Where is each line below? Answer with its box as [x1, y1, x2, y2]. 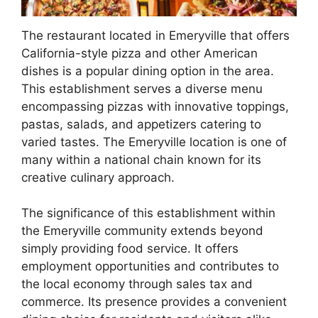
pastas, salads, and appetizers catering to [21, 116, 261, 131]
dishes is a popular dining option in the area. [21, 63, 274, 78]
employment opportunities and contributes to [21, 259, 279, 274]
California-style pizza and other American [21, 45, 258, 60]
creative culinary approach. [21, 170, 175, 185]
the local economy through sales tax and [21, 277, 253, 292]
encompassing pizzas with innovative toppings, [21, 99, 289, 114]
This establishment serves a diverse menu [21, 81, 263, 96]
